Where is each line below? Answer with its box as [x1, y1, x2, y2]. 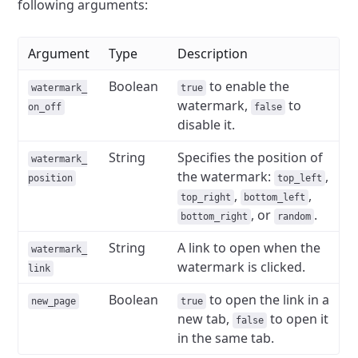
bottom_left [244, 192, 306, 203]
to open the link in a [206, 291, 330, 308]
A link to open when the [177, 239, 321, 257]
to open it [267, 310, 329, 328]
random [277, 211, 312, 222]
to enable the [206, 78, 290, 95]
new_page [31, 296, 77, 307]
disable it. [177, 116, 236, 133]
